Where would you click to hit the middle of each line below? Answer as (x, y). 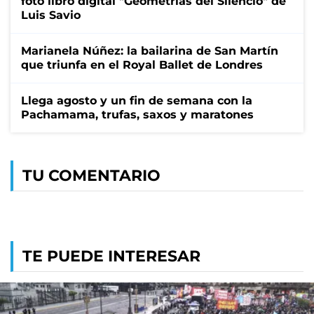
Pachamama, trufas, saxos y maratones (137, 114)
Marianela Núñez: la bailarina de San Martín (150, 50)
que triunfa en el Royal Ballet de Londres (142, 64)
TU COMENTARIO (91, 175)
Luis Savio (51, 15)
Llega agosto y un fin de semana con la (137, 100)
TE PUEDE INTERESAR (111, 256)
